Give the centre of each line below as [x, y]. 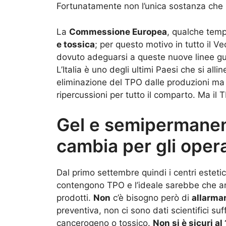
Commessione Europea [118, 32]
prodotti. [75, 198]
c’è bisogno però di [151, 198]
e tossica [76, 44]
